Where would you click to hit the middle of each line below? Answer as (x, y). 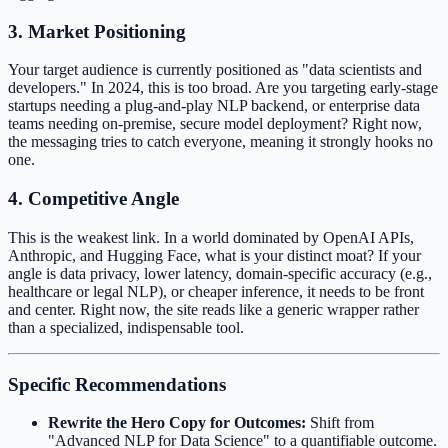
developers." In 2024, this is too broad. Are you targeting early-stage (223, 88)
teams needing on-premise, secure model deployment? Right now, (215, 124)
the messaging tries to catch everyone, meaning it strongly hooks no (220, 142)
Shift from (340, 423)
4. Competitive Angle (93, 199)
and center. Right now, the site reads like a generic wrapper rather (213, 309)
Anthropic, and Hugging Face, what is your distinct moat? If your (214, 255)
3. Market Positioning (97, 31)
